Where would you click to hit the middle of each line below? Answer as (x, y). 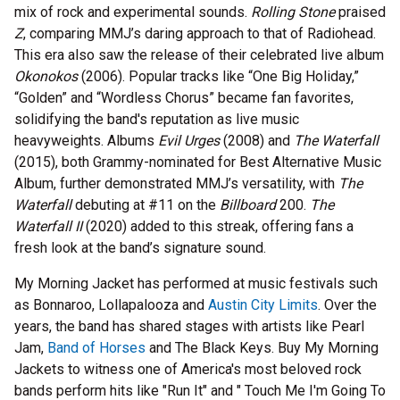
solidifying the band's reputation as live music (157, 120)
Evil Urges (189, 141)
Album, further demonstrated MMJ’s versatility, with (176, 184)
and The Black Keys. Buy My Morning (262, 348)
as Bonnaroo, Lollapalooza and (111, 305)
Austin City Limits (263, 305)
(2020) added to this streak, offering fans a (218, 227)
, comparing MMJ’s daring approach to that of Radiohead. (200, 34)
